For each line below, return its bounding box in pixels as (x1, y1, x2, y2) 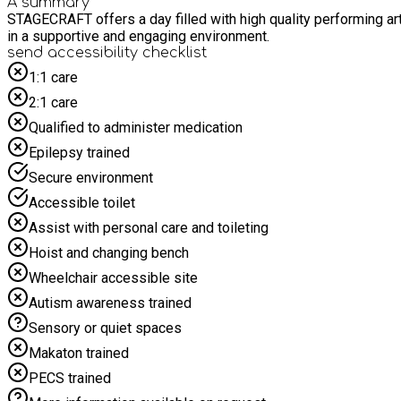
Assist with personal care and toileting (29, 218, 269, 236)
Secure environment (29, 168, 153, 186)
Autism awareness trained (29, 294, 192, 311)
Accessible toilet (29, 193, 135, 211)
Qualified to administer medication (29, 118, 243, 136)
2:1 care (29, 93, 78, 111)
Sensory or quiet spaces (29, 319, 182, 337)
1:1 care (29, 68, 78, 86)
